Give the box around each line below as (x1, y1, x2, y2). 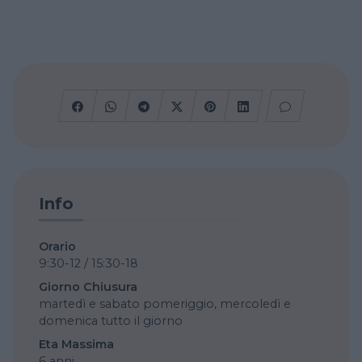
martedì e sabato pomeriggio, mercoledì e (39, 296, 291, 311)
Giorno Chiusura (39, 279, 137, 294)
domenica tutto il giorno (39, 313, 183, 328)
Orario (39, 238, 76, 254)
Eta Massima (39, 336, 114, 351)
